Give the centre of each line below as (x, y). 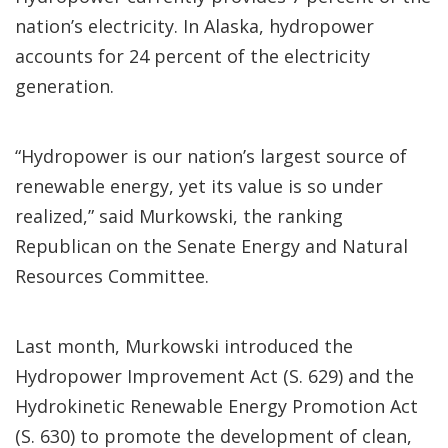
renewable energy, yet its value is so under (199, 186)
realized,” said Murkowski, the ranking (179, 216)
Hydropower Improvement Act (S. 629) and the (214, 376)
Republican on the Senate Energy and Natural (211, 246)
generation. (64, 86)
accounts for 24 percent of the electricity (192, 56)
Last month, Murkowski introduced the (184, 346)
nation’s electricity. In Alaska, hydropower (194, 26)
